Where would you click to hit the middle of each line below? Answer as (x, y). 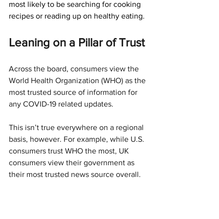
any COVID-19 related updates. (61, 104)
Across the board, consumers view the (75, 69)
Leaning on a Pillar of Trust (77, 43)
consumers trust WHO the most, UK (70, 151)
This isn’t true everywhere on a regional (77, 128)
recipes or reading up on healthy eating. (77, 16)
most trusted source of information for (74, 92)
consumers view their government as (73, 163)
